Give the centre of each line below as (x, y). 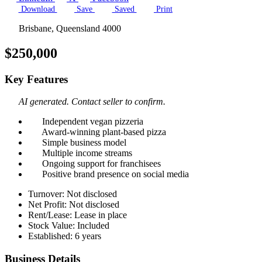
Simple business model (83, 143)
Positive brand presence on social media (114, 174)
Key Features (36, 79)
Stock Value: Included (69, 226)
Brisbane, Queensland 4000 (69, 28)
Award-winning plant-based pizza (103, 132)
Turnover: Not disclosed (73, 194)
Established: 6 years (65, 236)
